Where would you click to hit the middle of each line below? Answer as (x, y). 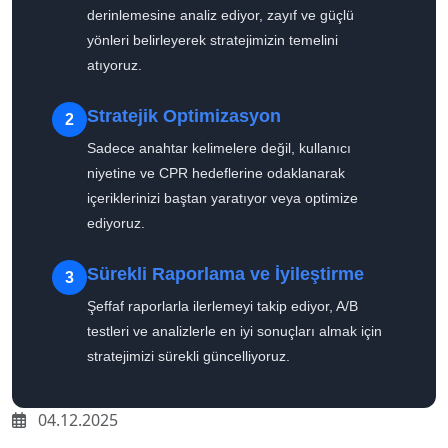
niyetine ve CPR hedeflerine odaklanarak (216, 173)
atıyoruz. (114, 65)
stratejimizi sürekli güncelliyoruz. (188, 356)
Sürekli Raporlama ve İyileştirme (225, 274)
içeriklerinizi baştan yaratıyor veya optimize (222, 198)
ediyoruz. (116, 223)
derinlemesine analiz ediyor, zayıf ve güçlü (220, 15)
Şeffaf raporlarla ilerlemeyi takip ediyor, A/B (222, 306)
